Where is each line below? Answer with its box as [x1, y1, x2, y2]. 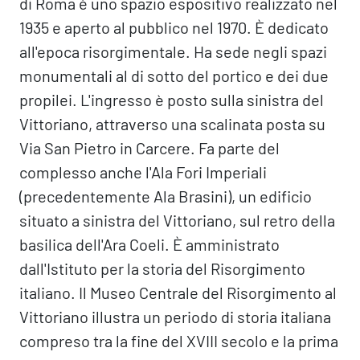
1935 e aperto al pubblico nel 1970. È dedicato [19, 18, 329, 37]
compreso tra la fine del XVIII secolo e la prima [19, 331, 338, 350]
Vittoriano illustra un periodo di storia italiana [19, 307, 331, 326]
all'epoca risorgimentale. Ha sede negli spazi [19, 42, 327, 61]
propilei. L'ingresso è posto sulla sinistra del [19, 90, 324, 109]
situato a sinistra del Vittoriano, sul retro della [19, 211, 335, 230]
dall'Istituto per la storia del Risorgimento [19, 259, 305, 278]
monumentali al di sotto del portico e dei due [19, 66, 329, 85]
